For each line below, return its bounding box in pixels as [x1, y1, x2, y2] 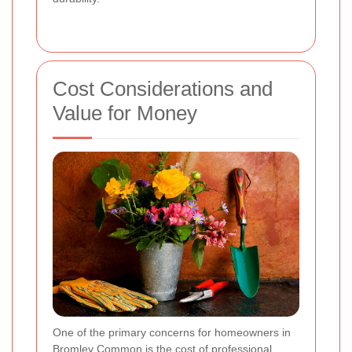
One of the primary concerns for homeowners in [53, 326, 291, 339]
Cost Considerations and [53, 77, 273, 101]
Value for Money [53, 101, 197, 126]
